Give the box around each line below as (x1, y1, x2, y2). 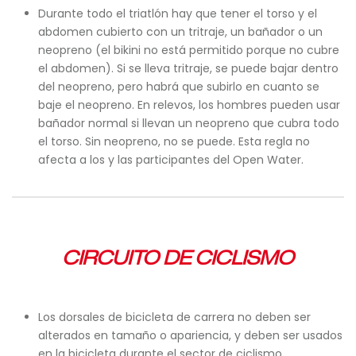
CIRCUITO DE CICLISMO (62, 246, 294, 269)
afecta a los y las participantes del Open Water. (37, 152, 304, 168)
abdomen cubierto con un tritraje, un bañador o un (37, 24, 323, 40)
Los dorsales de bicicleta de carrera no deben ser (37, 309, 311, 325)
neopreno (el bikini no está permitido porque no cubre (37, 42, 339, 58)
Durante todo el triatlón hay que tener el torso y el (37, 6, 317, 21)
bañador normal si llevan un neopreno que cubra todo (37, 115, 339, 131)
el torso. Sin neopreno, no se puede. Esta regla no (37, 133, 310, 149)
